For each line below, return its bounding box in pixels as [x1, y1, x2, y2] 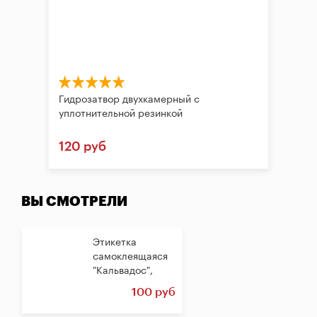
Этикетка [93, 238, 137, 248]
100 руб [132, 287, 175, 299]
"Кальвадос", [93, 266, 153, 276]
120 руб [59, 140, 106, 153]
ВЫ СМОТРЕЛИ [21, 195, 127, 208]
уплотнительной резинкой [59, 109, 183, 119]
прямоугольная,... [93, 280, 175, 290]
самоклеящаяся [93, 252, 168, 262]
